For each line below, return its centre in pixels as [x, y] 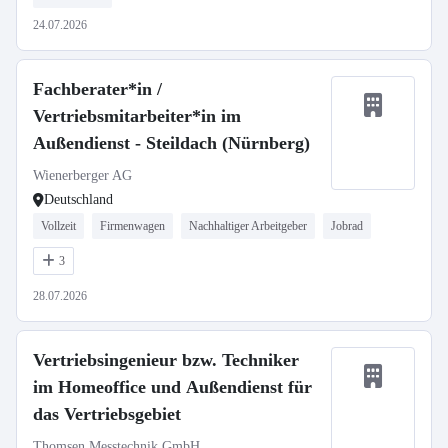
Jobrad [347, 226]
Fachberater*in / [97, 89]
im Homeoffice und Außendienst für [172, 387]
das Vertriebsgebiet [107, 414]
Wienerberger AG [82, 175]
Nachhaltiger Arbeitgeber [248, 226]
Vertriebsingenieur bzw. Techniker [166, 360]
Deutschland [78, 199]
